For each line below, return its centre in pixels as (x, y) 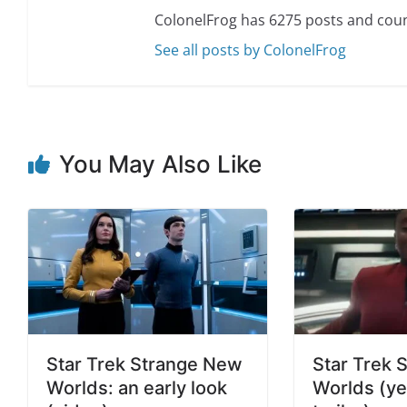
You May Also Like (160, 164)
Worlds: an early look (137, 387)
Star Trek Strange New (144, 364)
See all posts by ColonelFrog (251, 50)
